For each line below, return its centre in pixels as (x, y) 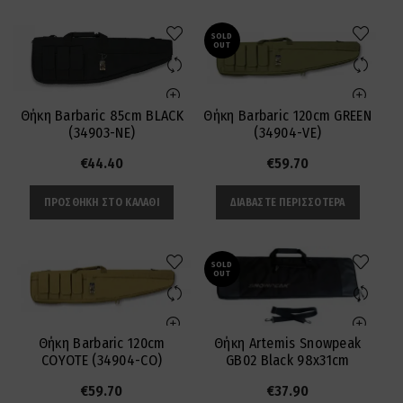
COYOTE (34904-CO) (102, 360)
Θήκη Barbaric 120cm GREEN (287, 115)
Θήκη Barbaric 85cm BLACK (102, 115)
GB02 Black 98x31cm (288, 360)
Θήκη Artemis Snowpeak (288, 343)
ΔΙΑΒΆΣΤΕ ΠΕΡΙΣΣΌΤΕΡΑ (287, 202)
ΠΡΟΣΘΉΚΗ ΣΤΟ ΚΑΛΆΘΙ (102, 202)
